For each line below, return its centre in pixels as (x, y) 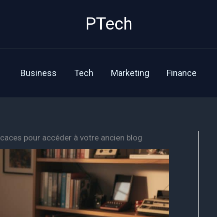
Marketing (130, 73)
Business (39, 73)
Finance (182, 73)
